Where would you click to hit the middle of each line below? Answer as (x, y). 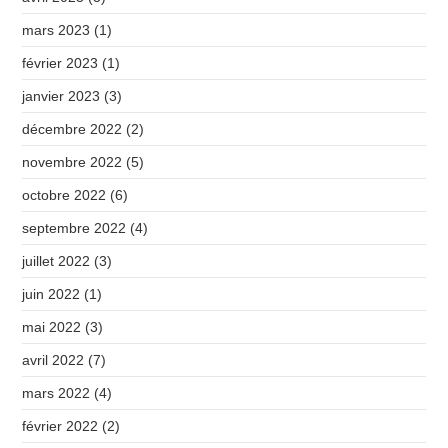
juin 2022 (51, 294)
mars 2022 (56, 393)
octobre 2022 (64, 195)
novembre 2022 (72, 162)
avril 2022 (53, 360)
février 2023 (60, 63)
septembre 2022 (74, 228)
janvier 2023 (61, 96)
